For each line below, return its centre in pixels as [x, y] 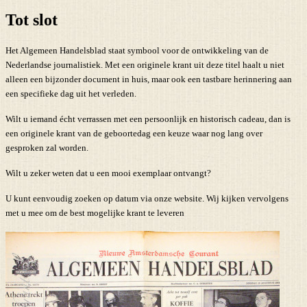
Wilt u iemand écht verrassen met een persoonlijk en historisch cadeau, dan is [148, 119]
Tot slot [32, 20]
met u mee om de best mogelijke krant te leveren [95, 213]
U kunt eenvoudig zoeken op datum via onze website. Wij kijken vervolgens [147, 199]
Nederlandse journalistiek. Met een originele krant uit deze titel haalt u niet [145, 65]
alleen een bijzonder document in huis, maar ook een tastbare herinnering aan [149, 79]
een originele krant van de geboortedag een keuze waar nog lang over [134, 134]
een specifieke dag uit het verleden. [71, 94]
